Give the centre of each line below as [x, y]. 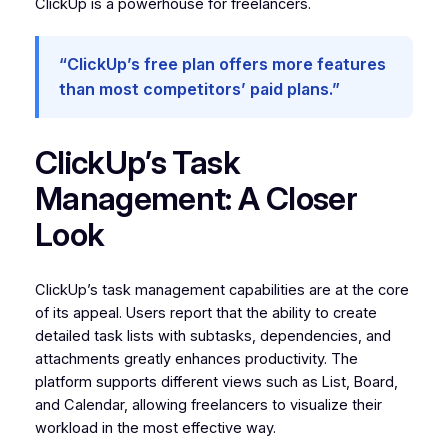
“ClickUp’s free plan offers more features [222, 65]
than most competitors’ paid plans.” [199, 90]
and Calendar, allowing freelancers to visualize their [208, 405]
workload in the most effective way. [155, 428]
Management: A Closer [196, 198]
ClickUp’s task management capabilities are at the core [221, 290]
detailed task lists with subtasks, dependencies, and [212, 336]
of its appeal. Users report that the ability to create [205, 313]
